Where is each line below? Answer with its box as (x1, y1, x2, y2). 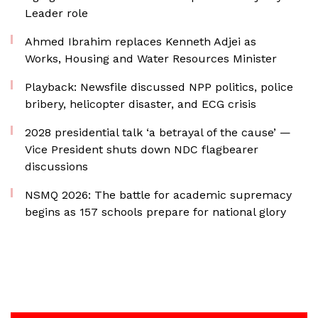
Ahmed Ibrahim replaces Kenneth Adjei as (25, 35, 256, 48)
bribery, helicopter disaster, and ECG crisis (25, 97, 256, 111)
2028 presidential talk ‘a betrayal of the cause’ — (25, 126, 291, 139)
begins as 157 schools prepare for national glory (25, 205, 286, 219)
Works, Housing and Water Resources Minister (25, 52, 277, 65)
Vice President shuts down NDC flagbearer (25, 143, 258, 156)
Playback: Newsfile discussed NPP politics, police (25, 80, 293, 94)
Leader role (25, 6, 88, 20)
